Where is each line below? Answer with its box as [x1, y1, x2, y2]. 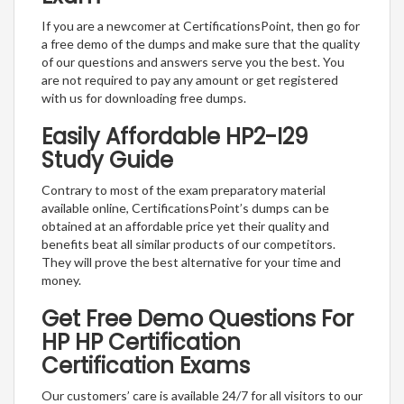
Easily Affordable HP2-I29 [41, 121, 308, 151]
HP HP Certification [41, 326, 241, 357]
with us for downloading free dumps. [41, 89, 246, 106]
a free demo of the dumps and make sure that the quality [41, 35, 360, 51]
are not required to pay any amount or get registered [41, 71, 338, 87]
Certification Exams [41, 350, 250, 381]
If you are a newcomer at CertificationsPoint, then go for [41, 17, 360, 33]
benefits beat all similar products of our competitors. [41, 235, 335, 252]
